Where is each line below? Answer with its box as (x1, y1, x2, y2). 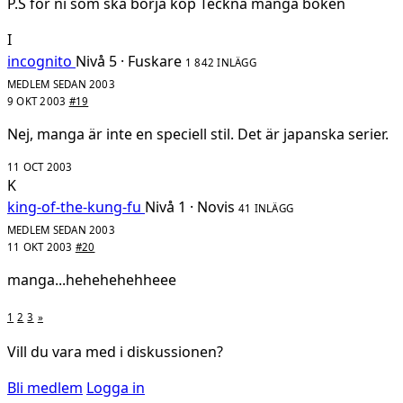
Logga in (86, 378, 145, 399)
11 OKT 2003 (7, 240, 76, 255)
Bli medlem (7, 378, 83, 399)
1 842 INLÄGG (185, 56, 256, 70)
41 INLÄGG (238, 201, 294, 216)
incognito (7, 51, 72, 72)
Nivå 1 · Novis (145, 197, 235, 218)
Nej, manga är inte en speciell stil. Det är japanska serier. (7, 124, 389, 145)
